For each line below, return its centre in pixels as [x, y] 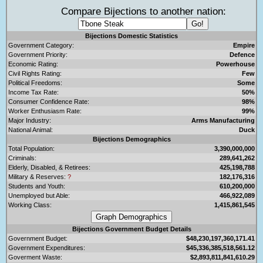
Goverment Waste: [35, 257]
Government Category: [41, 45]
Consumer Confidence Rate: [49, 101]
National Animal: [31, 129]
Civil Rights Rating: [35, 73]
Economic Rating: [33, 64]
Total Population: [31, 148]
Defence [242, 54]
